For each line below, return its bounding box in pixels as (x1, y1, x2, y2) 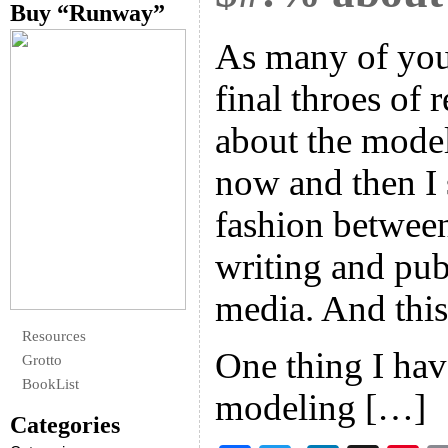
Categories (10, 412, 120, 438)
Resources (22, 328, 86, 344)
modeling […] (215, 387, 426, 428)
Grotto (22, 352, 62, 368)
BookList (22, 376, 79, 392)
